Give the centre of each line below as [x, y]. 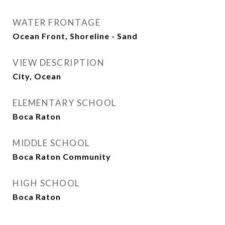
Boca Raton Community [62, 156]
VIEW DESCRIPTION [59, 63]
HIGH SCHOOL [46, 183]
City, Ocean [37, 76]
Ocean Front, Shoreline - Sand [75, 36]
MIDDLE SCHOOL [51, 143]
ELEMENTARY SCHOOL [65, 103]
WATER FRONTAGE [57, 22]
